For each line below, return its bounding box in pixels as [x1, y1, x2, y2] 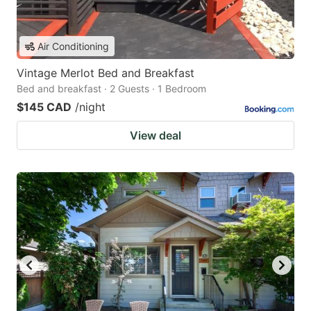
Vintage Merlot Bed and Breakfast [17, 66, 194, 81]
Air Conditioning [37, 40, 109, 53]
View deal [130, 128, 181, 143]
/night [75, 100, 106, 115]
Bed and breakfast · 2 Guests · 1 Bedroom [17, 83, 206, 95]
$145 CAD [17, 100, 72, 115]
